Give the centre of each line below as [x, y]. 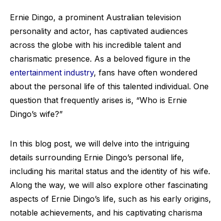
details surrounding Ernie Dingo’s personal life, [97, 157]
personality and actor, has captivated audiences [99, 31]
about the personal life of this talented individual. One [109, 86]
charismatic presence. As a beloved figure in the [100, 59]
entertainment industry [52, 73]
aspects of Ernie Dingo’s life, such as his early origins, [110, 199]
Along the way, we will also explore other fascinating [109, 185]
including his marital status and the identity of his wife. [110, 171]
